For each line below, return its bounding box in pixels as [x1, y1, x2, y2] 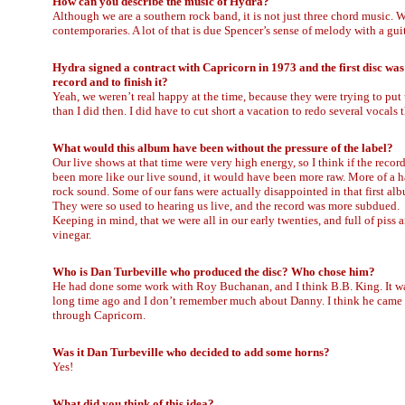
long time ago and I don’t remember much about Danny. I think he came [52, 294, 402, 307]
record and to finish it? [52, 75, 168, 89]
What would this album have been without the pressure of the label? [52, 141, 393, 155]
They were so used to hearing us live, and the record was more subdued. [52, 199, 400, 212]
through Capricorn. [52, 308, 146, 322]
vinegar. [52, 228, 91, 241]
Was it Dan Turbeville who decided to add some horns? [52, 345, 330, 359]
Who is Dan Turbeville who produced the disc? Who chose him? [52, 265, 375, 278]
